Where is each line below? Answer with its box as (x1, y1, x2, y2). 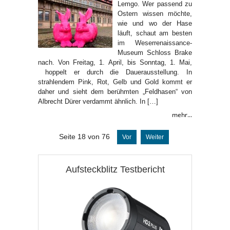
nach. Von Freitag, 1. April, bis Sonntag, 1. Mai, (38, 58, 192, 66)
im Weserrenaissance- (118, 39, 192, 47)
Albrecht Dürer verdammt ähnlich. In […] (38, 97, 158, 105)
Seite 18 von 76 (59, 132, 110, 141)
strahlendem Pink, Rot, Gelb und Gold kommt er (38, 78, 192, 86)
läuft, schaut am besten (118, 29, 192, 37)
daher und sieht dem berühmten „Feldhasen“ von (38, 87, 192, 95)
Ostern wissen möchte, (118, 9, 192, 17)
